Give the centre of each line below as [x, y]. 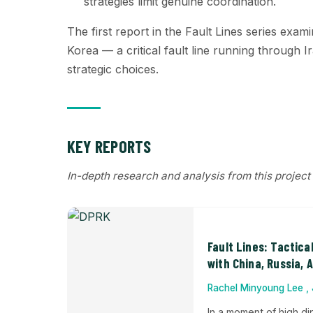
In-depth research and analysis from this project [189, 176]
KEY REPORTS [109, 146]
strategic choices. [113, 69]
